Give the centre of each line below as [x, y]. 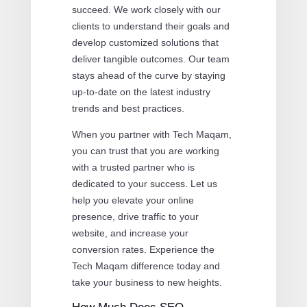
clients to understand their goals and [150, 26]
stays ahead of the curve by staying [148, 75]
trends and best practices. [128, 108]
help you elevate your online [133, 200]
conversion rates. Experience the [143, 249]
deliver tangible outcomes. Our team [150, 59]
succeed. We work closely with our [146, 9]
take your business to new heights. [147, 282]
